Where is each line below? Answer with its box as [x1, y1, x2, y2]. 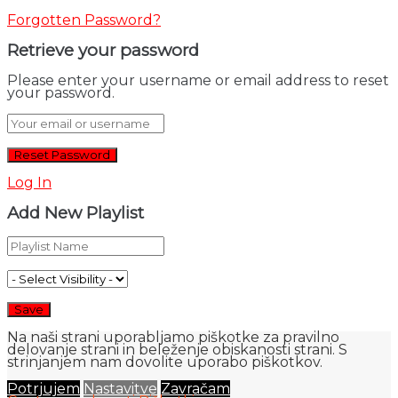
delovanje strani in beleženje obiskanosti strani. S [7, 341, 347, 359]
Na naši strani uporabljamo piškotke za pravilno [7, 329, 339, 346]
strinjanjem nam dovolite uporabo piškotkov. [7, 354, 322, 371]
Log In [7, 173, 52, 191]
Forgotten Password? [7, 12, 161, 29]
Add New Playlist [7, 202, 144, 223]
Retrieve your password [7, 40, 199, 61]
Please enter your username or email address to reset [7, 71, 389, 89]
